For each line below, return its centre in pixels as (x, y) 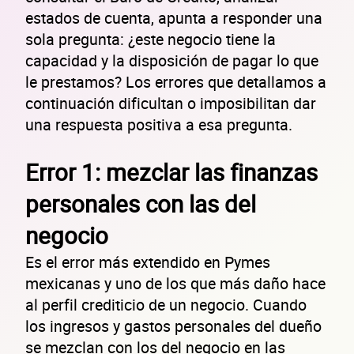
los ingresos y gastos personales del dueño (173, 326)
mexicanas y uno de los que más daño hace (175, 283)
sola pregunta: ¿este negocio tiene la (151, 39)
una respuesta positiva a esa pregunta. (159, 124)
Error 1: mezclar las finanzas (171, 172)
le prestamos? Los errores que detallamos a (176, 81)
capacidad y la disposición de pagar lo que (172, 60)
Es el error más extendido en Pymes (148, 262)
